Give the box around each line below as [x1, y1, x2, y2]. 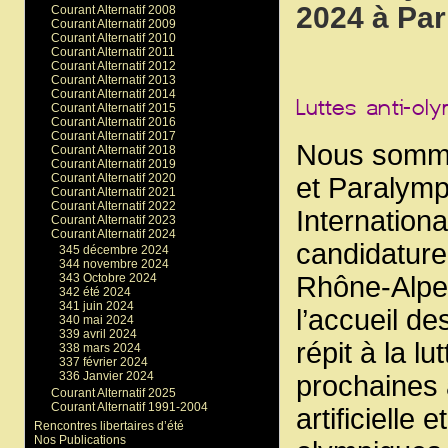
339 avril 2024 [59, 327, 138, 342]
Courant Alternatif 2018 [50, 142, 176, 157]
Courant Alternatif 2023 [50, 212, 176, 227]
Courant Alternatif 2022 [50, 198, 176, 213]
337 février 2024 [59, 355, 149, 370]
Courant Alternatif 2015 [50, 100, 176, 115]
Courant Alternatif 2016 [50, 114, 176, 129]
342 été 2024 [59, 285, 132, 300]
